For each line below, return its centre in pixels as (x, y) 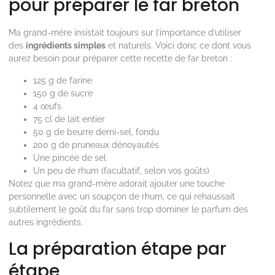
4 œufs (47, 106)
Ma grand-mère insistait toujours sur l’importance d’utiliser (125, 33)
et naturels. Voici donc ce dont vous (178, 45)
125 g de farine (63, 80)
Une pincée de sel (70, 158)
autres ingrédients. (46, 222)
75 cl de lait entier (69, 119)
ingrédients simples (66, 45)
